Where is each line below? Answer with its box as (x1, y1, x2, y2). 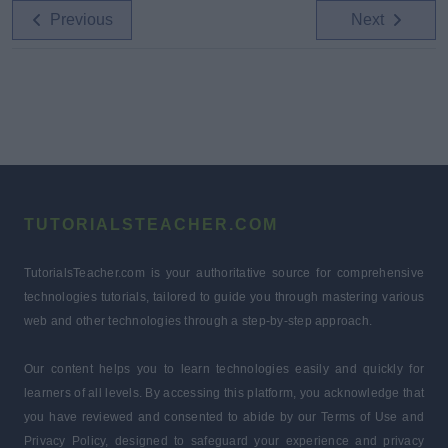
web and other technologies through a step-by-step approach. (24, 313, 373, 328)
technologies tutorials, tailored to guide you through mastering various (24, 289, 424, 304)
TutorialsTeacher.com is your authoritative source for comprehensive (24, 265, 424, 280)
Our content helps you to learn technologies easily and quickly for (24, 361, 424, 376)
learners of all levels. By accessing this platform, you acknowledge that (24, 385, 424, 400)
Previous (41, 10, 113, 28)
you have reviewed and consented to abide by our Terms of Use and (24, 409, 424, 424)
